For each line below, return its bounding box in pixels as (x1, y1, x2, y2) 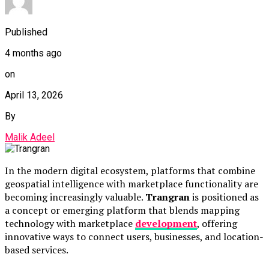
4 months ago (5, 47, 62, 59)
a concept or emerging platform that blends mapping (5, 204, 240, 217)
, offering (197, 217, 237, 231)
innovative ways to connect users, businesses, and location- (5, 230, 264, 244)
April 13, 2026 (5, 89, 63, 101)
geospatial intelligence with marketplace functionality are (5, 177, 258, 191)
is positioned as (190, 190, 259, 204)
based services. (5, 243, 68, 257)
